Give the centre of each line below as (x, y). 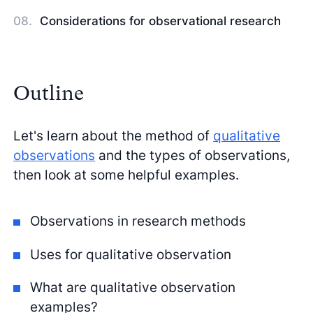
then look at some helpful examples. (126, 175)
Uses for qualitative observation (131, 254)
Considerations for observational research (161, 21)
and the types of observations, (193, 155)
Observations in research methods (138, 221)
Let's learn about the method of (114, 136)
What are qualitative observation (133, 287)
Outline (49, 93)
